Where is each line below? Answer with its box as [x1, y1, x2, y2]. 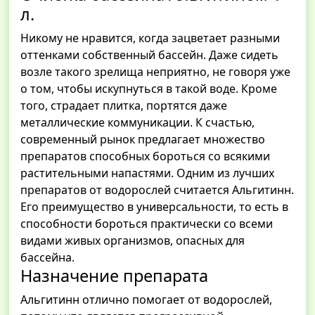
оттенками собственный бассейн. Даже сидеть [20, 47, 278, 63]
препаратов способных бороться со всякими [20, 148, 270, 165]
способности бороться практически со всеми [20, 216, 273, 232]
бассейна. [20, 250, 75, 266]
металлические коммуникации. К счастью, [20, 115, 255, 131]
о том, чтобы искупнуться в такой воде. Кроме [20, 81, 277, 97]
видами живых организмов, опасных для [20, 233, 245, 249]
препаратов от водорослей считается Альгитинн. [20, 182, 294, 198]
